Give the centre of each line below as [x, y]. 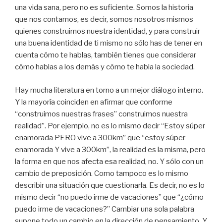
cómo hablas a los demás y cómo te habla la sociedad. [105, 67]
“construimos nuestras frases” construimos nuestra [101, 114]
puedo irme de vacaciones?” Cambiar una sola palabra [105, 209]
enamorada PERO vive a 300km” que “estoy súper [100, 138]
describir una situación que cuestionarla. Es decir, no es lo [110, 185]
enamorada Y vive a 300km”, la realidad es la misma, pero [110, 149]
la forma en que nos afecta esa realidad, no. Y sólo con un [109, 161]
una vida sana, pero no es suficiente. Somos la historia [104, 8]
